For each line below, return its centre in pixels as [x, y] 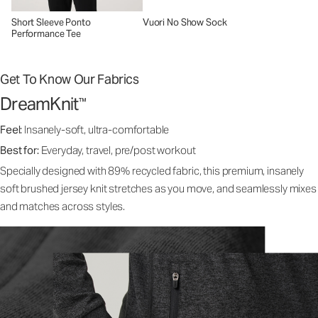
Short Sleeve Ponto [51, 23]
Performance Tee [46, 34]
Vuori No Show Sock [185, 23]
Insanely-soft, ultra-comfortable [97, 130]
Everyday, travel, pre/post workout [118, 150]
